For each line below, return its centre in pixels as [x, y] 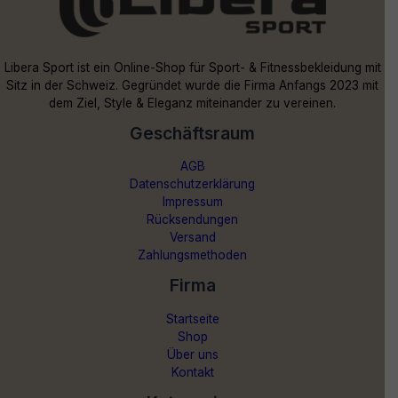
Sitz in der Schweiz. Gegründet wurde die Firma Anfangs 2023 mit [192, 85]
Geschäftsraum [192, 133]
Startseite [192, 318]
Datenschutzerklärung [192, 184]
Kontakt [192, 372]
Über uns [192, 354]
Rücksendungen [192, 220]
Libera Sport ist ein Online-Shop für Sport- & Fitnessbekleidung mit [192, 67]
